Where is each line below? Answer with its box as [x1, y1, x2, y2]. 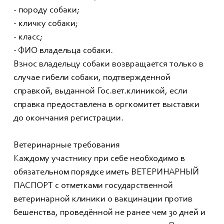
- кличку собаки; [13, 19, 78, 29]
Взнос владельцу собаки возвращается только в [13, 60, 203, 69]
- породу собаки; [13, 6, 79, 15]
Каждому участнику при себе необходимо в [13, 154, 185, 164]
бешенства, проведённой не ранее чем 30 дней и [13, 208, 205, 218]
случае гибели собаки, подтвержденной [13, 73, 170, 83]
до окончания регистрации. [13, 114, 123, 123]
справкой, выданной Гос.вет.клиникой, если [13, 87, 187, 96]
